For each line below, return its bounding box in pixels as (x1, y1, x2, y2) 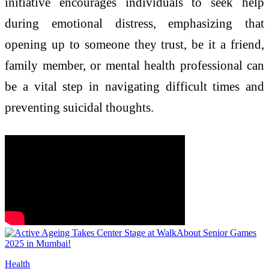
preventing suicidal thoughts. (5, 100, 154, 115)
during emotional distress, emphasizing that (5, 16, 264, 31)
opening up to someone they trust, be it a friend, (5, 37, 264, 52)
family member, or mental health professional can (5, 58, 264, 73)
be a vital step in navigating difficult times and (5, 79, 264, 94)
